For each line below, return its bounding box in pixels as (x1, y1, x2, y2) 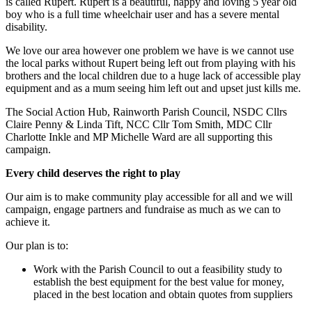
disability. (6, 20, 47, 33)
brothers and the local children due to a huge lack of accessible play (6, 69, 301, 81)
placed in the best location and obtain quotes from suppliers (33, 288, 292, 300)
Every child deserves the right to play (6, 166, 180, 179)
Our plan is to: (6, 239, 68, 251)
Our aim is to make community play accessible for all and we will (6, 190, 292, 203)
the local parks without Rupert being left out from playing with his (6, 56, 295, 69)
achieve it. (6, 215, 50, 228)
